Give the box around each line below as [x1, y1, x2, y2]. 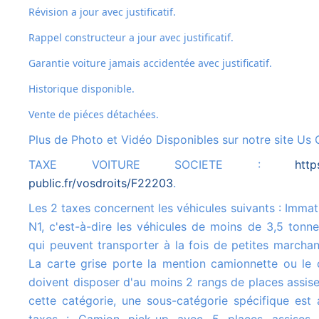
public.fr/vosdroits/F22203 [28, 176, 173, 191]
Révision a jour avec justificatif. [35, 5, 176, 19]
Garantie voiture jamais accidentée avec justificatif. [36, 56, 272, 70]
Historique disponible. [36, 82, 135, 96]
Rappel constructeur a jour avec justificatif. [35, 31, 234, 45]
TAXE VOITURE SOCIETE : [35, 157, 295, 172]
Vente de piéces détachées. [34, 108, 159, 122]
